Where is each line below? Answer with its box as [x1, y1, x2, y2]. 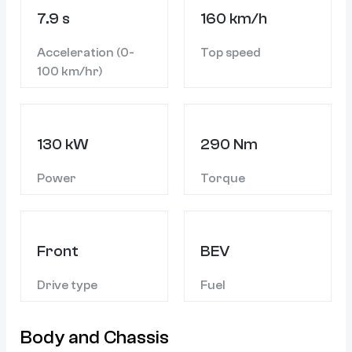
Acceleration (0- [37, 45, 134, 60]
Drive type [37, 277, 97, 292]
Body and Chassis [20, 326, 169, 348]
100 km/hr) [37, 64, 103, 79]
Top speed [200, 45, 261, 60]
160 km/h [200, 9, 267, 27]
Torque [200, 170, 245, 185]
